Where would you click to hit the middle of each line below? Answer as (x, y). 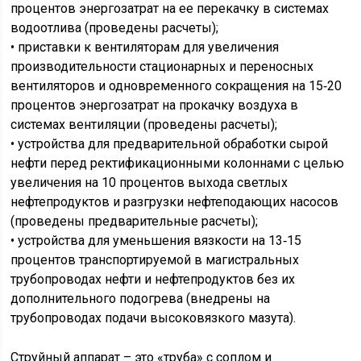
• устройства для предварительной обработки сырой (170, 144)
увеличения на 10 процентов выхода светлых (149, 183)
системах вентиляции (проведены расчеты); (144, 124)
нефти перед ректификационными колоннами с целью (178, 163)
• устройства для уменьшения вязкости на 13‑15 (156, 241)
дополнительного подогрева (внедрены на (141, 299)
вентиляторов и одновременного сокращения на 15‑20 (176, 86)
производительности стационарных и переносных (162, 66)
